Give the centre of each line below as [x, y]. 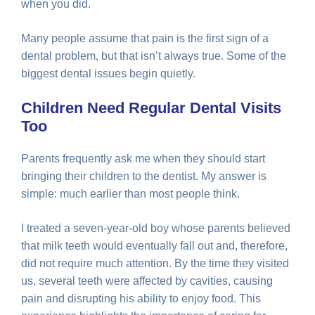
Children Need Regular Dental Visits [151, 108]
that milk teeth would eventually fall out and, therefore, [154, 245]
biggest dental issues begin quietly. [108, 73]
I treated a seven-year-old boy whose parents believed [156, 228]
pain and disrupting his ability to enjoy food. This [141, 298]
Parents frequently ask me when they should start [143, 158]
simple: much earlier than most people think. [130, 193]
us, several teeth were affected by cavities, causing [147, 281]
